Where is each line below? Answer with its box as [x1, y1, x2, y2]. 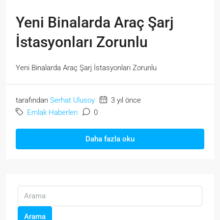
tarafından [16, 95, 50, 105]
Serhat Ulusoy [50, 95, 95, 105]
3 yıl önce [109, 95, 141, 105]
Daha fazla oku [85, 134, 135, 143]
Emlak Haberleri [27, 108, 78, 117]
